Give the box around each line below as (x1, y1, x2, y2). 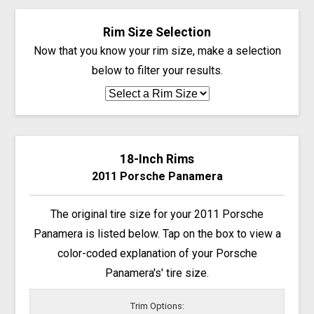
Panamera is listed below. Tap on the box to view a (33, 226, 281, 240)
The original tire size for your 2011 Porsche (50, 207, 264, 221)
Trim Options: (130, 301, 184, 312)
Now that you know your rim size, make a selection (33, 43, 281, 57)
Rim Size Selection (103, 25, 211, 39)
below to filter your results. (91, 63, 223, 77)
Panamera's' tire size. (105, 266, 209, 280)
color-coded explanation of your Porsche (57, 246, 257, 260)
